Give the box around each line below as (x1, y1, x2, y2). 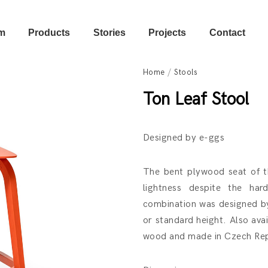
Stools (174, 68, 197, 77)
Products (28, 28, 71, 38)
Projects (148, 28, 187, 38)
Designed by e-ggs (143, 132, 225, 144)
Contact (209, 28, 245, 38)
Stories (93, 28, 126, 38)
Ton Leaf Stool (143, 89, 249, 110)
